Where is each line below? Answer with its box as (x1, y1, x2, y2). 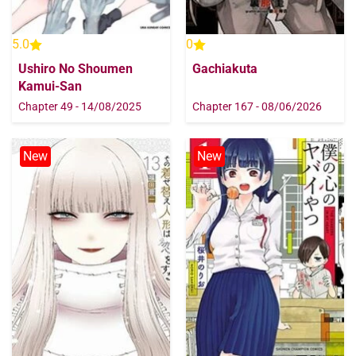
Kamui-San (18, 79, 82, 95)
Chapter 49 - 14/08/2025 (18, 100, 141, 114)
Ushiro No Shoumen (18, 61, 133, 77)
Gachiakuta (192, 61, 257, 77)
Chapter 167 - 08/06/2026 (192, 100, 322, 114)
